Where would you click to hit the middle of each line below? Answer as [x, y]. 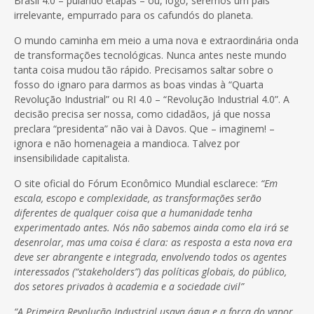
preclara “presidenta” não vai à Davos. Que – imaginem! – [144, 128]
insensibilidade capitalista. [72, 158]
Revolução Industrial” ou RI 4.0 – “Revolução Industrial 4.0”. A [152, 99]
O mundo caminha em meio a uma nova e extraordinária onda [156, 40]
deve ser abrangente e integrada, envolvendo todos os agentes [150, 257]
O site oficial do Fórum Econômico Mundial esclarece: [137, 183]
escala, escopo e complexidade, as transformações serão [138, 198]
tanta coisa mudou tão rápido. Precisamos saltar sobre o [144, 69]
